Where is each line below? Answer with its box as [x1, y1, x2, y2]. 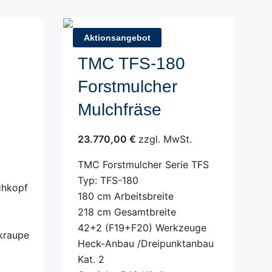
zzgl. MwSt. [138, 133, 192, 145]
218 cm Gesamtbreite [78, 206, 176, 218]
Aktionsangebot [84, 33, 151, 42]
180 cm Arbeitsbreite [78, 190, 174, 202]
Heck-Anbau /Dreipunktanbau [78, 237, 214, 250]
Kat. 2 [78, 253, 104, 265]
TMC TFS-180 [78, 54, 185, 73]
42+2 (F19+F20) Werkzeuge [78, 222, 206, 234]
